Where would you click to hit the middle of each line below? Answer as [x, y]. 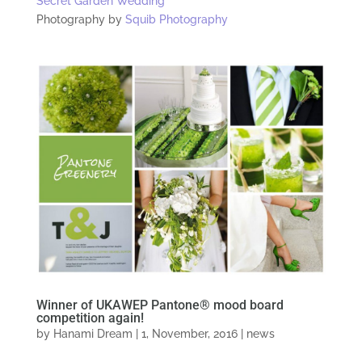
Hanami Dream [93, 334]
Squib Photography [176, 20]
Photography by [80, 20]
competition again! [90, 318]
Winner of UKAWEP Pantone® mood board [160, 305]
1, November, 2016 [189, 334]
